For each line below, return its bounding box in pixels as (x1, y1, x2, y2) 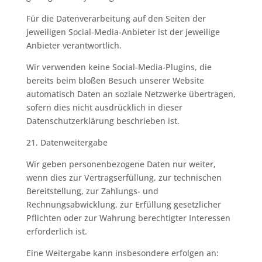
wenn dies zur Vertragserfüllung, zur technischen (26, 172, 222, 183)
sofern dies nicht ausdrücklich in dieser (26, 102, 182, 113)
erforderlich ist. (26, 226, 87, 237)
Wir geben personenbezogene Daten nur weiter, (26, 158, 216, 170)
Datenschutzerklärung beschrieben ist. (26, 115, 180, 126)
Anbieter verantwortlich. (26, 40, 122, 51)
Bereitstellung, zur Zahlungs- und (26, 185, 158, 196)
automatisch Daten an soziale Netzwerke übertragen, (26, 88, 236, 99)
